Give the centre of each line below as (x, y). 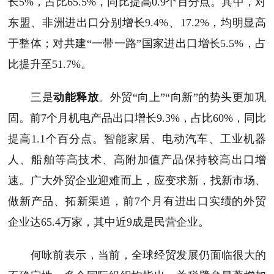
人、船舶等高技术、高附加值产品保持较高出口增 (137, 160)
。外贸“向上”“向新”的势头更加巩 (183, 97)
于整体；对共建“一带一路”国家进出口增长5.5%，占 (137, 43)
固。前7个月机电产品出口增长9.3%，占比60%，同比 (137, 118)
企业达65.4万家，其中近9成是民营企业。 (109, 222)
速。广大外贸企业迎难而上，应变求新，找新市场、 (137, 180)
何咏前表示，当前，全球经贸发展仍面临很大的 (137, 255)
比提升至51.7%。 (50, 64)
